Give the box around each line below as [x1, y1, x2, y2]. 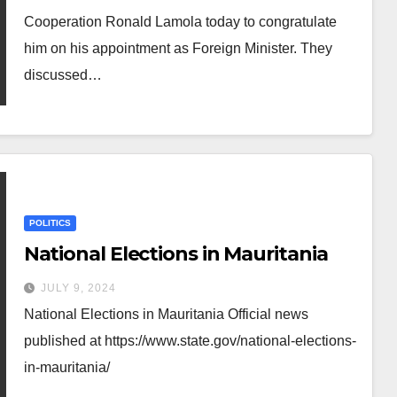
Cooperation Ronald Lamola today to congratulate [23, 14, 337, 29]
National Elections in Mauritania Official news [23, 306, 308, 322]
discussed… [23, 67, 102, 82]
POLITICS [28, 217, 71, 228]
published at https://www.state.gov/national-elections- [23, 332, 356, 348]
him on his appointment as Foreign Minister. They [23, 41, 332, 56]
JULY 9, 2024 [40, 281, 116, 294]
